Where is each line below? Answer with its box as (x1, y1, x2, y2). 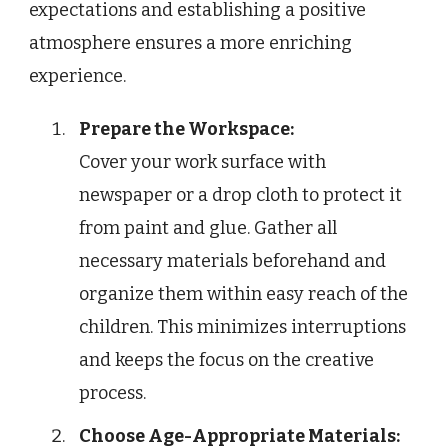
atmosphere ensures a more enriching (29, 31, 352, 54)
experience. (29, 64, 126, 87)
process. (79, 381, 146, 404)
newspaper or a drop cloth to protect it (79, 183, 402, 206)
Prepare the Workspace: (79, 117, 294, 140)
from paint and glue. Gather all (79, 216, 337, 239)
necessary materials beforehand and (79, 249, 386, 272)
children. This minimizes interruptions (79, 315, 406, 338)
